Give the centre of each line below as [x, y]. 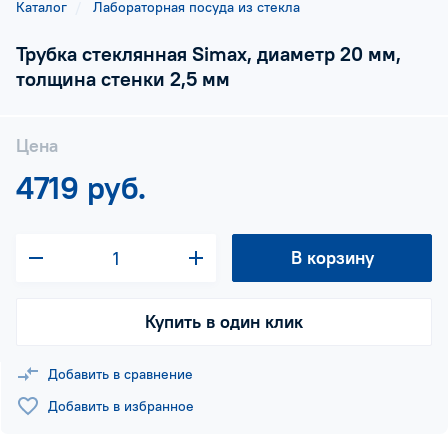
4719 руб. [81, 187]
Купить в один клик [224, 321]
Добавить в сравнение [120, 374]
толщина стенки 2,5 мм [123, 78]
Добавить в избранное [121, 406]
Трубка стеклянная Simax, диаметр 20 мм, [208, 53]
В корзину [332, 257]
